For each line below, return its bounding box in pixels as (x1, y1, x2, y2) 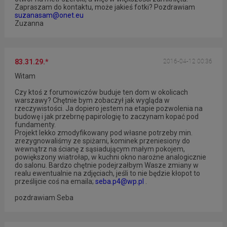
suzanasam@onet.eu (14, 11, 84, 20)
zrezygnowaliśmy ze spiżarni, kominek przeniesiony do (14, 136, 190, 145)
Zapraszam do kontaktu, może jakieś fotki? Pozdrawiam (14, 3, 195, 12)
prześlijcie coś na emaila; (14, 177, 95, 185)
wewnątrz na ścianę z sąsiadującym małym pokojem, (14, 144, 185, 153)
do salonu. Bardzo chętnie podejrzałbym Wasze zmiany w (14, 161, 199, 169)
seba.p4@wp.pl (95, 177, 144, 185)
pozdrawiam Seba (14, 193, 73, 202)
